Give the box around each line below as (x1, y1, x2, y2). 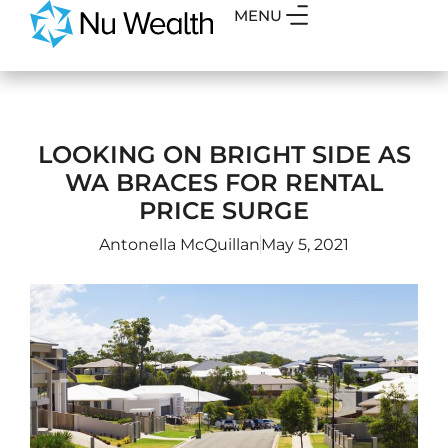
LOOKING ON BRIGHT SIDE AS (37, 140, 411, 169)
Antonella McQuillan (99, 235, 260, 254)
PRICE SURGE (139, 196, 309, 225)
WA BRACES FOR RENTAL (65, 168, 383, 197)
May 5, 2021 (261, 235, 349, 254)
